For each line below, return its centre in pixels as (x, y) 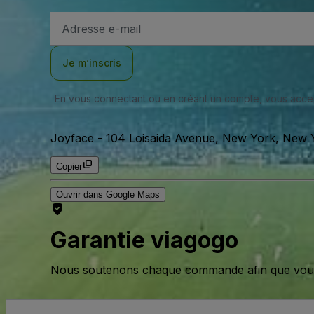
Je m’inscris (92, 63)
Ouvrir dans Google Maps (108, 194)
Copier (69, 166)
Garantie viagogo (144, 240)
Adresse (79, 19)
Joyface (72, 138)
